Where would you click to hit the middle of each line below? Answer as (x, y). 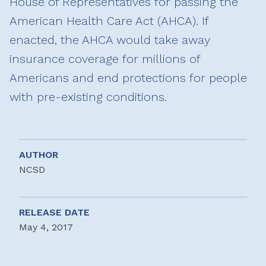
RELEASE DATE (54, 213)
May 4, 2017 (46, 227)
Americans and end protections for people (128, 78)
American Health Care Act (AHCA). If (109, 21)
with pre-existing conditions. (88, 97)
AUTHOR (39, 155)
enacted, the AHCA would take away (110, 40)
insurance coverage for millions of (105, 59)
